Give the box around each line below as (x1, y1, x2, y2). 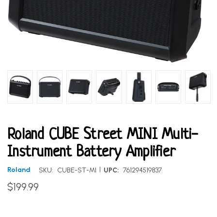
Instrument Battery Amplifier (7, 144, 175, 161)
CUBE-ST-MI (57, 166, 96, 174)
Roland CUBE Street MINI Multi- (7, 126, 199, 143)
